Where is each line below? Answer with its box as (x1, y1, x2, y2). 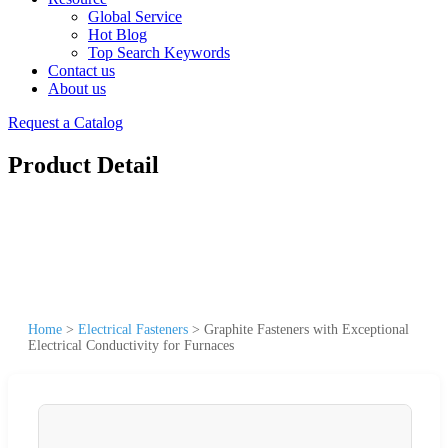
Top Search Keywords (88, 44, 230, 61)
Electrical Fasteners (78, 321, 188, 337)
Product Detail (8, 151, 159, 178)
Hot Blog (88, 26, 147, 43)
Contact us (48, 62, 115, 79)
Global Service (88, 8, 182, 25)
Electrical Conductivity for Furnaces (28, 337, 234, 353)
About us (48, 80, 106, 97)
